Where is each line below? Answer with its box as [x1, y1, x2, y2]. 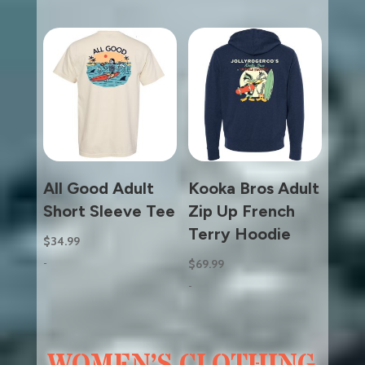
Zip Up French [187, 200, 295, 221]
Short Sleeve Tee [42, 200, 175, 221]
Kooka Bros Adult [187, 178, 319, 198]
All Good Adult [42, 178, 154, 198]
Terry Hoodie [187, 223, 291, 244]
